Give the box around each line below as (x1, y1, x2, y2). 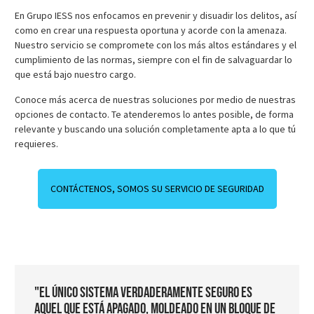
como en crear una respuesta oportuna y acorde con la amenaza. (15, 24, 287, 37)
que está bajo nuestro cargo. (15, 68, 136, 81)
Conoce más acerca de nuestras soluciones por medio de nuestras (15, 93, 296, 106)
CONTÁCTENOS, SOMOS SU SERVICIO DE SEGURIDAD (50, 182, 264, 195)
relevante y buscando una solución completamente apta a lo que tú (15, 122, 296, 135)
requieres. (15, 137, 58, 150)
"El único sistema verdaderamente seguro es (34, 284, 252, 302)
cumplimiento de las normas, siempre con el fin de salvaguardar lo (15, 53, 292, 67)
